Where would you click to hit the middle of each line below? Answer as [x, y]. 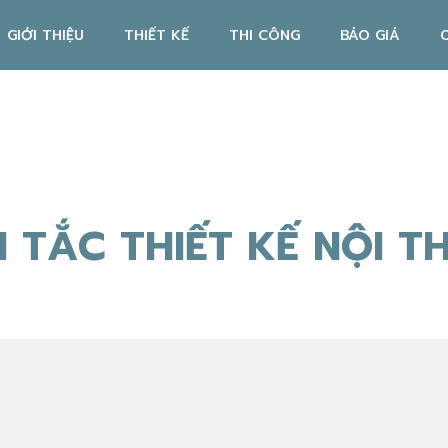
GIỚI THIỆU [45, 35]
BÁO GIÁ [370, 35]
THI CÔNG [264, 35]
